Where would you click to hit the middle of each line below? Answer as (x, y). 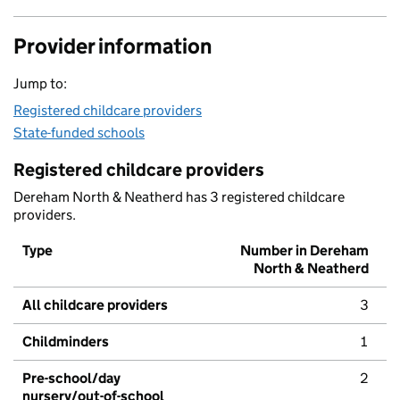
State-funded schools (79, 133)
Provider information (112, 46)
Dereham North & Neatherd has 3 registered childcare (179, 197)
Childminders (66, 342)
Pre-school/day (71, 379)
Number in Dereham (304, 251)
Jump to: (40, 84)
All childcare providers (95, 305)
